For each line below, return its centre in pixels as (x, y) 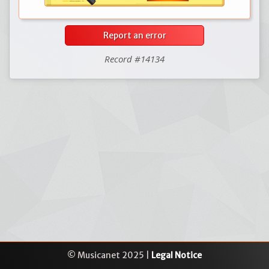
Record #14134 (134, 59)
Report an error (134, 35)
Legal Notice (177, 255)
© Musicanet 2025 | (109, 255)
